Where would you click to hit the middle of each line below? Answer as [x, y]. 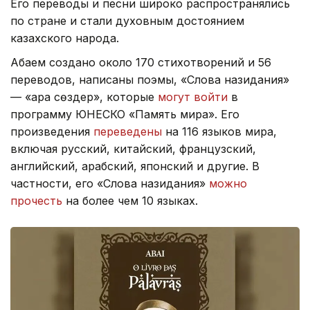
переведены [128, 132]
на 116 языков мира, [219, 132]
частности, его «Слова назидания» [110, 184]
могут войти [193, 97]
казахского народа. [65, 38]
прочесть [36, 201]
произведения [52, 132]
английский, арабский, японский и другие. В [135, 166]
